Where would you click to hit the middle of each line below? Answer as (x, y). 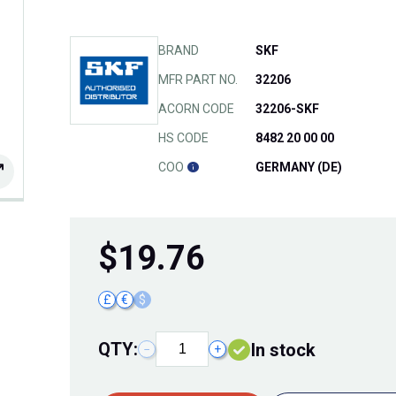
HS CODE (183, 138)
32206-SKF (287, 109)
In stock (283, 350)
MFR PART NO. (198, 80)
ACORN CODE (196, 109)
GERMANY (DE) (299, 168)
